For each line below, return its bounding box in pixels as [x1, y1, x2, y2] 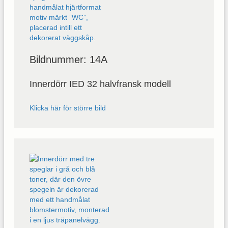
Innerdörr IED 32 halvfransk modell [30, 79, 171, 90]
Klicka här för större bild [30, 104, 106, 112]
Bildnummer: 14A [30, 53, 107, 65]
